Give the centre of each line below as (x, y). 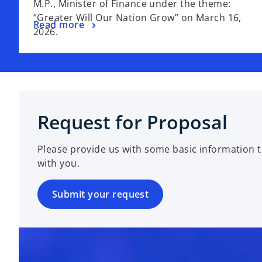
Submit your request (101, 194)
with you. (58, 163)
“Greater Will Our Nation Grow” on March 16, (137, 17)
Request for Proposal (132, 122)
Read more (59, 24)
